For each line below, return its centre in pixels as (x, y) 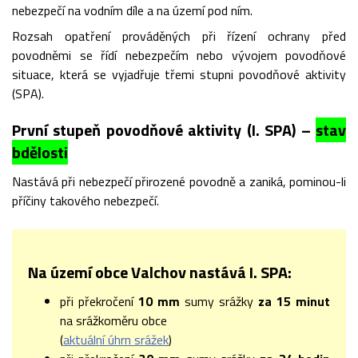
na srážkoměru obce (113, 320)
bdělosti (40, 152)
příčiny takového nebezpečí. (86, 201)
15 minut (303, 301)
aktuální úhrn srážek (116, 340)
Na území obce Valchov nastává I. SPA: (160, 272)
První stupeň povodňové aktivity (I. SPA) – (164, 130)
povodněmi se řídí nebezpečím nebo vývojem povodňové (179, 55)
